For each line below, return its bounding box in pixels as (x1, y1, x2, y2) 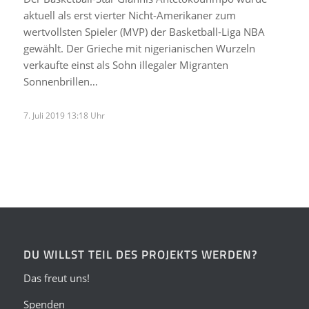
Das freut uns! (23, 271, 90, 286)
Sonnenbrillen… (23, 74, 98, 89)
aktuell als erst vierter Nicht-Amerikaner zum (23, 8, 236, 23)
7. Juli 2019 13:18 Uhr (23, 110, 105, 122)
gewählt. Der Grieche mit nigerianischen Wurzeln (23, 41, 255, 56)
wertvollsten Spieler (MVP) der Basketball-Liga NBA (23, 25, 265, 39)
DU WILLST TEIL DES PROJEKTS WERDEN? (23, 246, 258, 263)
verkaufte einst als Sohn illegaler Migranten (23, 58, 228, 72)
